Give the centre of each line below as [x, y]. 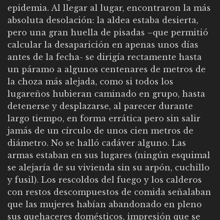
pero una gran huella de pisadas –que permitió [108, 32]
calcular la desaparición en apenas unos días [103, 44]
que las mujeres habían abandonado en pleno [105, 204]
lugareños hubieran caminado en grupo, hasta [106, 94]
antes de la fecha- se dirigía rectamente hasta [105, 57]
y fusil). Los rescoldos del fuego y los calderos [105, 179]
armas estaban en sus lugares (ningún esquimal [109, 155]
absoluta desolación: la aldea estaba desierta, [103, 20]
